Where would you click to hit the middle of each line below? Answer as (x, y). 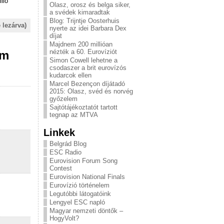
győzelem (63, 99)
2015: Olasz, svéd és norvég (91, 91)
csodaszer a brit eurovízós (88, 68)
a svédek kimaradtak (80, 12)
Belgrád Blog (68, 144)
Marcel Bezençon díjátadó (87, 84)
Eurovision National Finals (87, 177)
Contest (61, 168)
